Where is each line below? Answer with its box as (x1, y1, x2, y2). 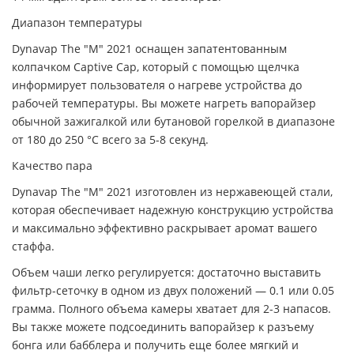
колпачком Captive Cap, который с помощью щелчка (12, 58, 299, 74)
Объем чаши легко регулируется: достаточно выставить (12, 264, 321, 280)
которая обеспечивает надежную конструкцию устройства (12, 201, 333, 217)
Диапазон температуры (12, 14, 142, 30)
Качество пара (12, 157, 92, 173)
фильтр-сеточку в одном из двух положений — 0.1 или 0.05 (12, 282, 334, 298)
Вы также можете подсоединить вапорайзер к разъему (12, 318, 314, 334)
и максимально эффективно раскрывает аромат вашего (12, 220, 317, 235)
